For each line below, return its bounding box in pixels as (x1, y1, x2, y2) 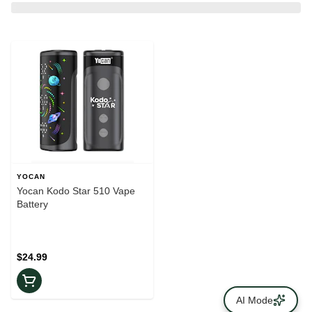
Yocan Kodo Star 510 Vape (17, 185, 135, 197)
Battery (17, 198, 48, 210)
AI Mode (236, 295, 273, 306)
